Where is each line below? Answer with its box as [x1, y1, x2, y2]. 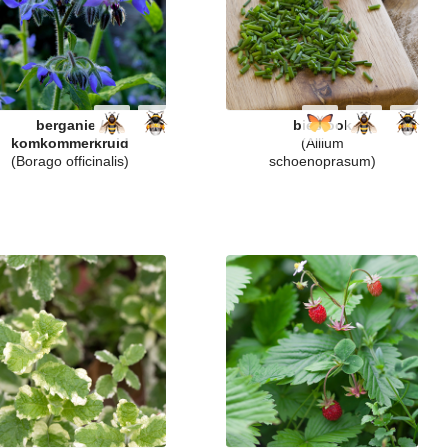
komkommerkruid [11, 135, 129, 151]
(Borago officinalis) [11, 153, 129, 169]
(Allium [300, 135, 344, 151]
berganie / [36, 117, 104, 133]
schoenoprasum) [268, 153, 376, 169]
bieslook [292, 117, 352, 133]
